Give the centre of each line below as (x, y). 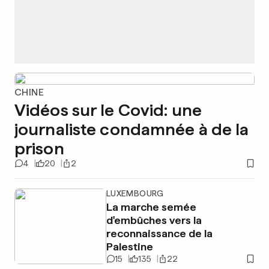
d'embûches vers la (154, 220)
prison (39, 148)
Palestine (129, 246)
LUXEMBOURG (135, 193)
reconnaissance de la (159, 233)
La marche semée (151, 207)
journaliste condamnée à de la (132, 129)
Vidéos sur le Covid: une (108, 110)
